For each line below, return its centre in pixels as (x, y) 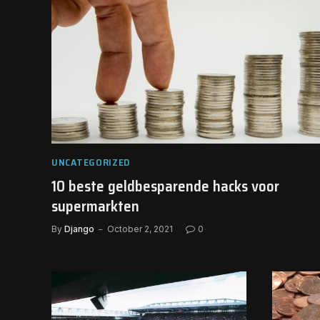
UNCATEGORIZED (91, 162)
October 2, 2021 (140, 229)
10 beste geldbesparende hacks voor (165, 186)
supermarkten (95, 206)
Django (79, 229)
